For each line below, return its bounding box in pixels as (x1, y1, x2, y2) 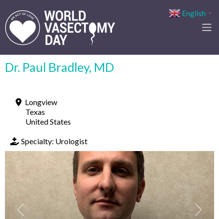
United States (25, 117, 71, 126)
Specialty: (21, 136, 55, 146)
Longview (25, 97, 57, 107)
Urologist (55, 136, 88, 146)
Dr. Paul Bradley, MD (5, 60, 114, 74)
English (182, 9, 206, 18)
